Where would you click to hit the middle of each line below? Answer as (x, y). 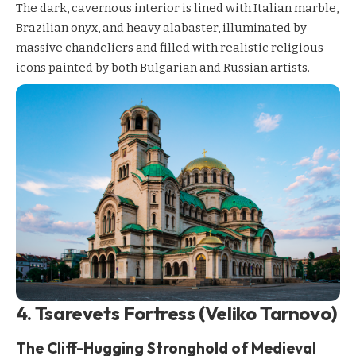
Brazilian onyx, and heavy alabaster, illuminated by (161, 27)
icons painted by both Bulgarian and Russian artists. (163, 67)
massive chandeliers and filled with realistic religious (170, 47)
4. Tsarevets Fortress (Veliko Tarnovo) (177, 313)
